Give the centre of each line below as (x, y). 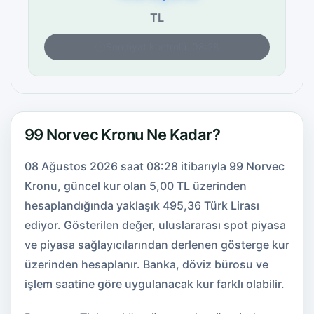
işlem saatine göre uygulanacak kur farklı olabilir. (155, 284)
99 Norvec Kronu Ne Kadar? (123, 135)
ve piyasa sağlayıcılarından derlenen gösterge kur (157, 245)
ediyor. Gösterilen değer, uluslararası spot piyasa (155, 225)
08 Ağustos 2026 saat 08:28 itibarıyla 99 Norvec (155, 166)
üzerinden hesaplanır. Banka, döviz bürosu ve (146, 264)
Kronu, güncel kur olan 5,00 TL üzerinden (136, 186)
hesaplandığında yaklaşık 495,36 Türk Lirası (142, 205)
